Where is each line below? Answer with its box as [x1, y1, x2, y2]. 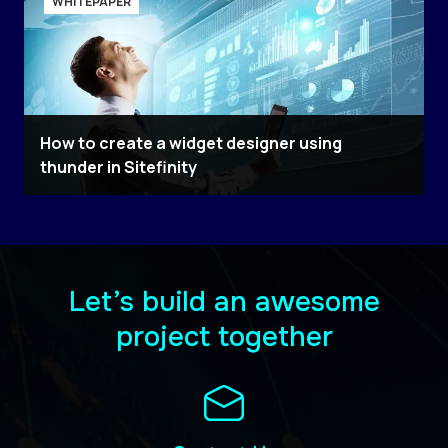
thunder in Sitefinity [40, 156, 197, 179]
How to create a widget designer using [40, 132, 342, 155]
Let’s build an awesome [68, 284, 380, 321]
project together [115, 319, 333, 356]
